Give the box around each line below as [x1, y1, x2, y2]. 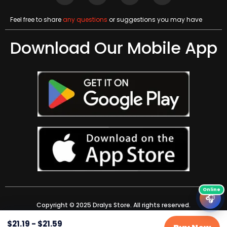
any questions [63, 15, 107, 24]
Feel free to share [10, 15, 63, 24]
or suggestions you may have [107, 15, 202, 24]
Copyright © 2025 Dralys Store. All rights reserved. [36, 201, 191, 210]
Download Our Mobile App [10, 36, 217, 60]
